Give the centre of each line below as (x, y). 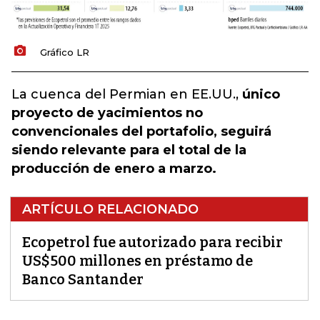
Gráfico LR (65, 52)
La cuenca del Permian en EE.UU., (127, 94)
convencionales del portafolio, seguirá (141, 131)
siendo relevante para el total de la (129, 150)
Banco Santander (83, 279)
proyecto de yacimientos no (107, 113)
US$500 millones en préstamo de (137, 261)
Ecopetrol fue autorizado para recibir (152, 242)
